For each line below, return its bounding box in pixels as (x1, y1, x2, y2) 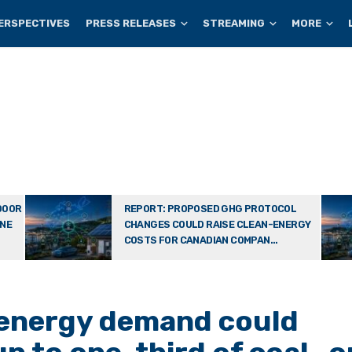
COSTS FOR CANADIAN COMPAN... (123, 234, 278, 246)
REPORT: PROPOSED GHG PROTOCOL (123, 203, 297, 214)
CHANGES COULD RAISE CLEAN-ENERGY (123, 218, 311, 230)
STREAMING (203, 17, 266, 29)
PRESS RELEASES (86, 17, 177, 29)
